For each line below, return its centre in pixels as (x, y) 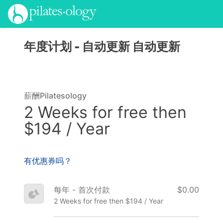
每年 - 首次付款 (82, 190)
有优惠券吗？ (48, 161)
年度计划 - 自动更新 (78, 46)
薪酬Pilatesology (55, 95)
